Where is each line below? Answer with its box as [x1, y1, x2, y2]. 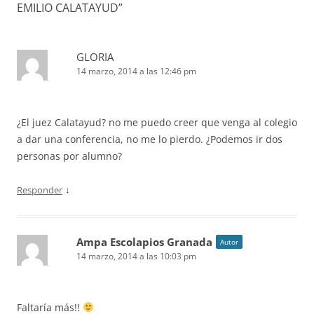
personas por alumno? [17, 149, 122, 163]
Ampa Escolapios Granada [76, 235, 212, 249]
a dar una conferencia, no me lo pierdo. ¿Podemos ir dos [17, 132, 282, 146]
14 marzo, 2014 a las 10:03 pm [76, 250, 196, 262]
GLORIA [76, 50, 114, 64]
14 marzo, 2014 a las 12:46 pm [76, 65, 196, 77]
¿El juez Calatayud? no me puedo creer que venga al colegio [17, 116, 297, 129]
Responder [17, 184, 62, 196]
